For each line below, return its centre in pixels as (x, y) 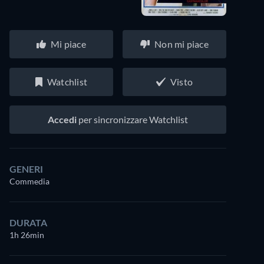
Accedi (62, 120)
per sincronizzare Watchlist (132, 120)
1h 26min (27, 235)
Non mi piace (181, 44)
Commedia (29, 181)
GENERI (26, 169)
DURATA (28, 223)
